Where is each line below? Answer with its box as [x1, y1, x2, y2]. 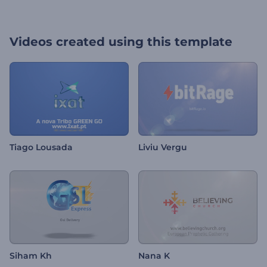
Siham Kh [10, 250, 52, 262]
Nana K [138, 250, 170, 262]
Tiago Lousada [10, 142, 73, 153]
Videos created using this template [10, 35, 232, 49]
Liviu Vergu [138, 142, 187, 153]
